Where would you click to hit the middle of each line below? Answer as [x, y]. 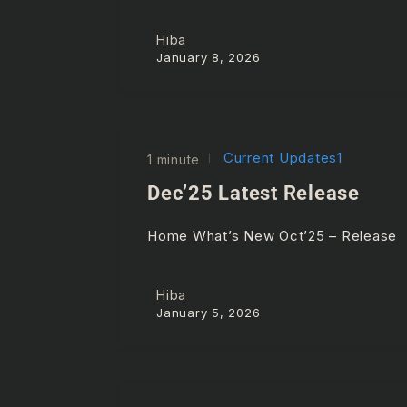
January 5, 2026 [208, 313]
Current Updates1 [281, 157]
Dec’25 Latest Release [253, 193]
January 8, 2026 [208, 57]
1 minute [174, 159]
